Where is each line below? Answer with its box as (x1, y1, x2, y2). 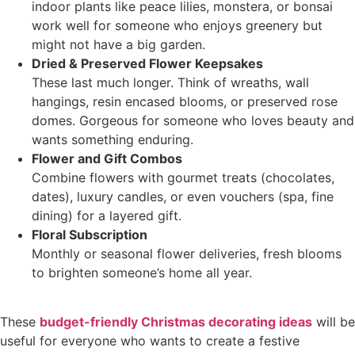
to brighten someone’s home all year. (32, 264, 252, 281)
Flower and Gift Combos (32, 150, 182, 166)
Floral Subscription (32, 226, 147, 242)
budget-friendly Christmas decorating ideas (40, 314, 312, 330)
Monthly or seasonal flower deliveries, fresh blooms (32, 245, 342, 261)
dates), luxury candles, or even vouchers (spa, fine (32, 188, 334, 204)
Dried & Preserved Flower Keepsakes (32, 55, 263, 71)
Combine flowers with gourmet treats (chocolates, (32, 169, 334, 185)
